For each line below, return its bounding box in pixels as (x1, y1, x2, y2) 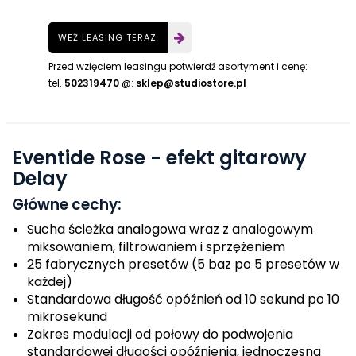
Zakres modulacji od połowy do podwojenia (27, 325, 293, 343)
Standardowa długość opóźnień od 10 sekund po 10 (27, 290, 339, 308)
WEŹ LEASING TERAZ (58, 31, 157, 44)
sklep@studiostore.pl (136, 76, 246, 90)
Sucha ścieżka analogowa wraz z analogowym (27, 220, 313, 238)
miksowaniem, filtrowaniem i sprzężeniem (27, 238, 285, 256)
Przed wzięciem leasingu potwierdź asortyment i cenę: (48, 60, 308, 73)
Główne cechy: (12, 194, 122, 215)
